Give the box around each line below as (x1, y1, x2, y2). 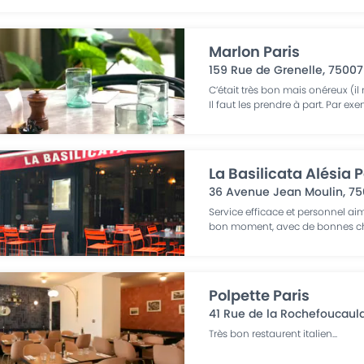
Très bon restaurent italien (209, 327, 333, 340)
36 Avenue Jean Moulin (209, 184, 344, 200)
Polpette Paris (209, 285, 310, 305)
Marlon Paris (209, 41, 301, 62)
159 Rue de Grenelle (209, 62, 323, 78)
